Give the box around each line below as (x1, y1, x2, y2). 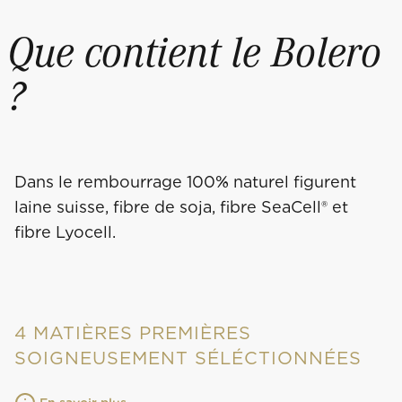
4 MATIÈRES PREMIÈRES (14, 322, 251, 345)
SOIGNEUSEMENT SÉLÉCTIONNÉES (14, 347, 362, 370)
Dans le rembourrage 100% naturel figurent (14, 172, 356, 192)
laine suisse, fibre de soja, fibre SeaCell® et (14, 197, 348, 217)
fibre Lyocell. (14, 223, 116, 242)
